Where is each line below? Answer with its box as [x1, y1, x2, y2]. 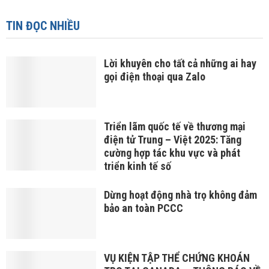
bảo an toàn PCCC [103, 202, 183, 215]
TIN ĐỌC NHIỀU [6, 19, 80, 34]
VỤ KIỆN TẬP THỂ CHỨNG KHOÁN [103, 251, 250, 264]
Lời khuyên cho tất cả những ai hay [103, 57, 256, 70]
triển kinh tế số [103, 160, 171, 173]
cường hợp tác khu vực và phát [103, 147, 240, 160]
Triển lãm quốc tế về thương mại [103, 120, 246, 133]
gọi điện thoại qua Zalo [103, 70, 205, 83]
